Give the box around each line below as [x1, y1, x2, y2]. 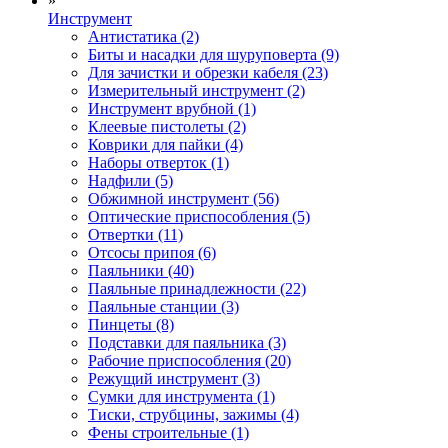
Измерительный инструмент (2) [88, 81, 305, 99]
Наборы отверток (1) [88, 153, 229, 171]
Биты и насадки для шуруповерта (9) [88, 45, 339, 63]
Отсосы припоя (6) [88, 243, 216, 261]
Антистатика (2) [88, 27, 199, 45]
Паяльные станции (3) [88, 297, 239, 315]
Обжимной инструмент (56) [88, 189, 279, 207]
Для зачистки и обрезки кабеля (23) [88, 63, 328, 81]
